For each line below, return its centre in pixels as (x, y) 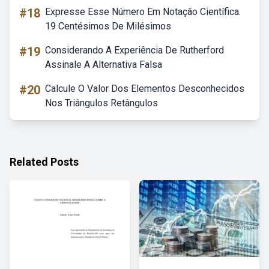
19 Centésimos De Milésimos (108, 26)
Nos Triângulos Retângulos (101, 103)
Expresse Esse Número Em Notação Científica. (143, 12)
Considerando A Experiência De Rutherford (134, 50)
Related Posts (44, 162)
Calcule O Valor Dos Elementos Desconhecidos (145, 89)
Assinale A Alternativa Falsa (104, 65)
